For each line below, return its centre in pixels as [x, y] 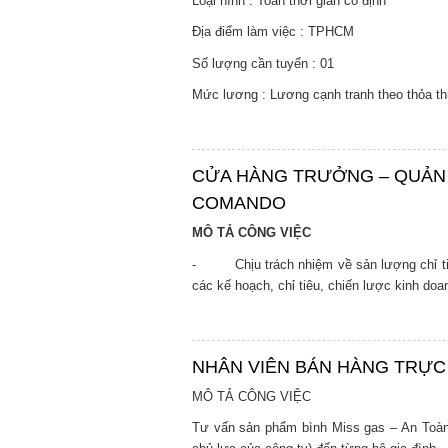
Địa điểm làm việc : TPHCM [273, 32]
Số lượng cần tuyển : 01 [263, 63]
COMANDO [239, 203]
